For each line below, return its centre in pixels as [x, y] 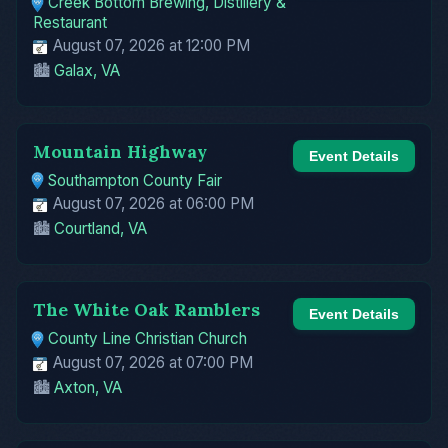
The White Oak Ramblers [146, 310]
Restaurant [70, 22]
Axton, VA [88, 387]
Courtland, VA [100, 229]
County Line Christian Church [148, 339]
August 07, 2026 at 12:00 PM [149, 45]
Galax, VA [87, 70]
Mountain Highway [120, 151]
